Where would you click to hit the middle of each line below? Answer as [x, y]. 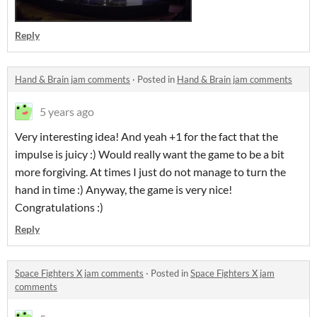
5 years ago [67, 111]
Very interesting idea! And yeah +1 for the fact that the [146, 136]
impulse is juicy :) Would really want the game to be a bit [150, 154]
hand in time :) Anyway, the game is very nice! [123, 189]
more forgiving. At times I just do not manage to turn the [150, 171]
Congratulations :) [59, 207]
